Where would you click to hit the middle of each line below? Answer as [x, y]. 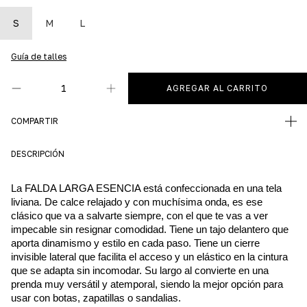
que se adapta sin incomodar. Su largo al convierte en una [140, 271]
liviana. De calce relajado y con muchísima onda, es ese [137, 202]
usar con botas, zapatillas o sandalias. [96, 298]
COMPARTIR [35, 121]
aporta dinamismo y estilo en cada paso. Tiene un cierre [135, 244]
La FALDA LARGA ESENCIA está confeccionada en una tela [146, 189]
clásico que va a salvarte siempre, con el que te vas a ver [139, 216]
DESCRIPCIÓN [38, 154]
